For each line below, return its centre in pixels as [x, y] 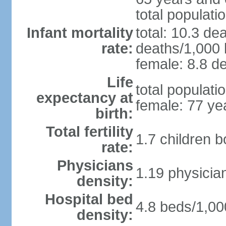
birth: [114, 114]
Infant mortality [80, 33]
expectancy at [84, 98]
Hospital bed [89, 199]
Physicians [95, 165]
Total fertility [89, 132]
